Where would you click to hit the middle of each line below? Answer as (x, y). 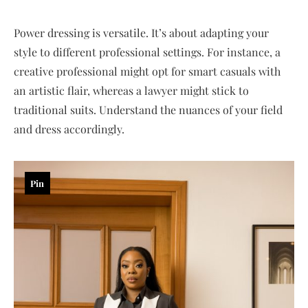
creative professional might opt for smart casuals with (147, 71)
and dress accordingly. (69, 129)
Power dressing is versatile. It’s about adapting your (141, 33)
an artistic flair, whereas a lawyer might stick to (131, 91)
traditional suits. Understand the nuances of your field (148, 110)
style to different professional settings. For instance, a (147, 52)
